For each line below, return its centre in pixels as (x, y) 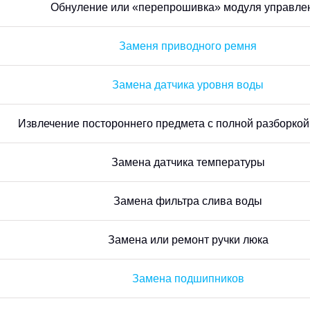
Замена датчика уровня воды (188, 85)
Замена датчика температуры (188, 162)
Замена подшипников (188, 279)
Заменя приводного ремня (188, 46)
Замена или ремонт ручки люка (188, 240)
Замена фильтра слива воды (188, 201)
